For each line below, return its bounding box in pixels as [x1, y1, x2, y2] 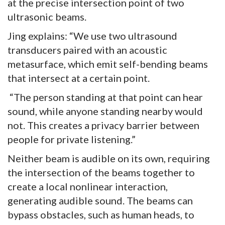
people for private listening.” [8, 133, 136, 146]
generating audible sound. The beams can [8, 194, 193, 207]
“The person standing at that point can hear [8, 91, 203, 103]
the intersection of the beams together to [8, 166, 195, 179]
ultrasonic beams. [8, 11, 86, 23]
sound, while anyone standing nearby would [8, 105, 203, 118]
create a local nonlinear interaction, [8, 180, 168, 193]
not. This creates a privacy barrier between [8, 119, 199, 132]
